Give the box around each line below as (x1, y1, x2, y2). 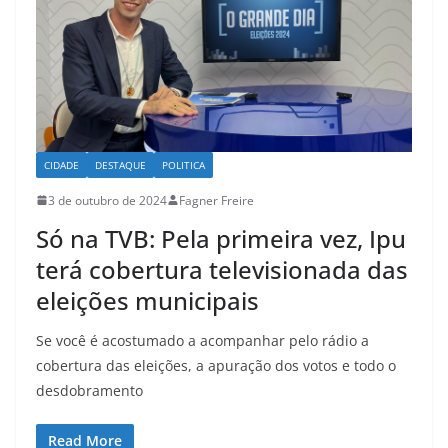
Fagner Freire (179, 191, 254, 209)
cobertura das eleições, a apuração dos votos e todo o (36, 355, 396, 375)
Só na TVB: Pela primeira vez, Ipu (36, 221, 406, 255)
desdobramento (36, 380, 143, 400)
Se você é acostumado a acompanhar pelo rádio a (36, 330, 369, 350)
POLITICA (162, 157, 205, 172)
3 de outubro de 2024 (48, 191, 167, 209)
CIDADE (44, 157, 79, 172)
